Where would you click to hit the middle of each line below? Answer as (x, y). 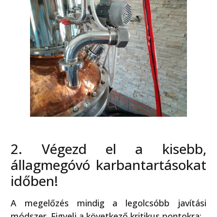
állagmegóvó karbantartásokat (108, 164)
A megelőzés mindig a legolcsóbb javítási (108, 203)
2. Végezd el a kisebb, (108, 148)
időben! (35, 180)
